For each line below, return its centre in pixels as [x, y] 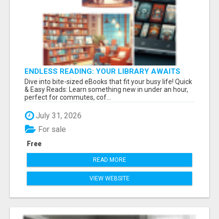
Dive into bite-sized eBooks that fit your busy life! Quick [108, 81]
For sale [51, 129]
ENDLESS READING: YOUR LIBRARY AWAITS [102, 71]
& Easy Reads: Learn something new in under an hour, [106, 89]
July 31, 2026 [58, 115]
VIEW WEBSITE [109, 178]
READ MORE [109, 160]
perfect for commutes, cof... [68, 97]
